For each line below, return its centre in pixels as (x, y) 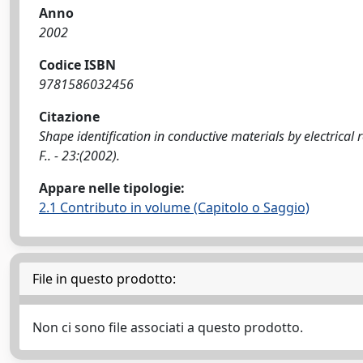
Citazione (69, 117)
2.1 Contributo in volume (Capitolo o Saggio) (174, 207)
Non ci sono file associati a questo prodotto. (168, 327)
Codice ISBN (77, 65)
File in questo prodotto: (104, 279)
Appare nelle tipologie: (112, 188)
